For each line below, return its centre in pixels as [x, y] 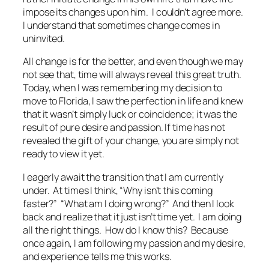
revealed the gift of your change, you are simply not [131, 141]
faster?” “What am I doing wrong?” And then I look [128, 203]
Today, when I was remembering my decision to [122, 88]
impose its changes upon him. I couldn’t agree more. [134, 12]
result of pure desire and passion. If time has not [124, 128]
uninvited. [44, 39]
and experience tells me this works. [97, 256]
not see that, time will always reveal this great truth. [133, 75]
